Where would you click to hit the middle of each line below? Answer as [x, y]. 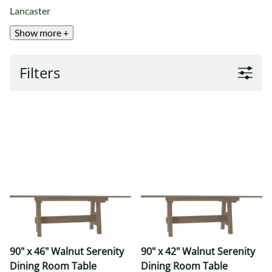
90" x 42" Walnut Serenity [198, 252]
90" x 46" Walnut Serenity [67, 252]
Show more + [42, 33]
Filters [40, 73]
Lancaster [30, 11]
